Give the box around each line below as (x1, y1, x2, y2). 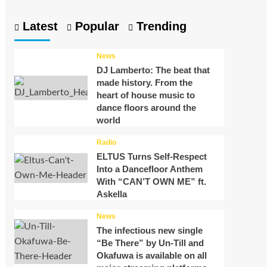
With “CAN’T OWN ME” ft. (96, 176, 206, 187)
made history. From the (96, 77, 193, 88)
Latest (18, 20, 58, 33)
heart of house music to (96, 90, 195, 101)
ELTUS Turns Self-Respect (96, 151, 207, 162)
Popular (71, 20, 119, 33)
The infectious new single (96, 225, 203, 236)
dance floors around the (96, 103, 196, 113)
